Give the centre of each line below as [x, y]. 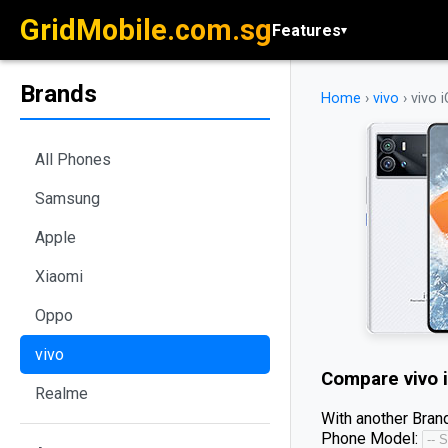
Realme [61, 393]
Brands [58, 94]
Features [306, 30]
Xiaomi [59, 276]
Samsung [67, 198]
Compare [362, 379]
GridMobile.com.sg [146, 30]
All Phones [73, 159]
